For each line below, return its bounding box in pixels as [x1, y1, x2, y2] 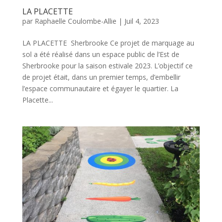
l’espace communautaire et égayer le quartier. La [22, 83, 178, 93]
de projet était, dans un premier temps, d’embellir [22, 72, 180, 82]
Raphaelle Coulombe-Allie [34, 16, 116, 26]
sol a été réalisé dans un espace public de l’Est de [22, 49, 179, 59]
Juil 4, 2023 [124, 16, 159, 26]
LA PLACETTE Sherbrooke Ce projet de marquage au [22, 38, 194, 48]
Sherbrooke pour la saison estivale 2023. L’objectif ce [22, 60, 193, 70]
